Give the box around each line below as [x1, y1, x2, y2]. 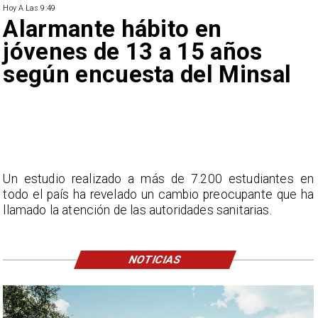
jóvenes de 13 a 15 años [3, 38, 263, 66]
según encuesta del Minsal [3, 60, 292, 89]
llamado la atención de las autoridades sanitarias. [3, 202, 272, 217]
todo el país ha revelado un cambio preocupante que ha [3, 187, 314, 202]
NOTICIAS [126, 253, 184, 266]
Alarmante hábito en [3, 15, 222, 43]
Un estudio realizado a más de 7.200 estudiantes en [3, 171, 314, 186]
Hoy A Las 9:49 [3, 3, 55, 13]
